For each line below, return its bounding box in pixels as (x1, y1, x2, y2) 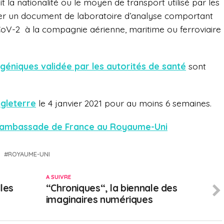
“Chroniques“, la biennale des (45, 182, 177, 194)
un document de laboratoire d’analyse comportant (8, 10, 213, 21)
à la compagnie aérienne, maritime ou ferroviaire (25, 23, 221, 35)
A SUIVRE (45, 173, 71, 181)
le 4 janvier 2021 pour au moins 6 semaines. (36, 97, 211, 109)
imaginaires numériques (45, 193, 153, 206)
